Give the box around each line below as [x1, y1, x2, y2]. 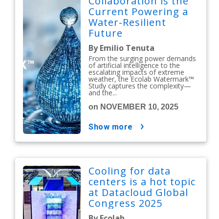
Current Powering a [88, 4, 189, 18]
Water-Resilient [88, 15, 167, 29]
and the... [88, 88, 117, 97]
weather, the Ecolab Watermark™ [88, 74, 195, 84]
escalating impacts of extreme [88, 67, 185, 77]
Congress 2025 [88, 196, 163, 210]
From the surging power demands [88, 53, 197, 63]
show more [93, 122, 133, 131]
